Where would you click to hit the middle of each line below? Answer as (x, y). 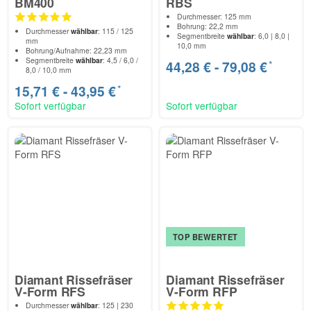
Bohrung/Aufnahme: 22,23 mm (77, 50)
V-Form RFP (202, 291)
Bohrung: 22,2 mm (208, 26)
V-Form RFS (50, 291)
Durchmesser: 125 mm (215, 16)
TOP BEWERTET (205, 236)
